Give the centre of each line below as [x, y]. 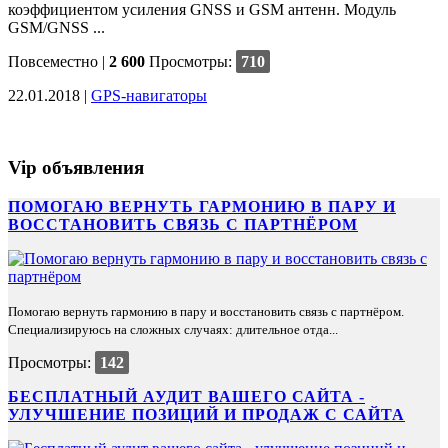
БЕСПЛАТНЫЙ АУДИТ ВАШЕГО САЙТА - [186, 397]
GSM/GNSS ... [56, 27]
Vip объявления [76, 168]
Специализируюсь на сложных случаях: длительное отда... [173, 330]
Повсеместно [53, 61]
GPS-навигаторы [149, 95]
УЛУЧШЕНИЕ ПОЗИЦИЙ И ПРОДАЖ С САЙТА [206, 415]
